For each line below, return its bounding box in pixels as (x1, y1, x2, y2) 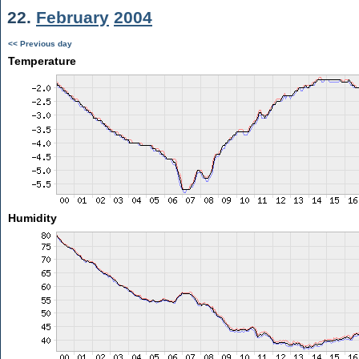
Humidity (7, 212, 57, 224)
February (36, 8, 109, 26)
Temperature (7, 54, 76, 67)
